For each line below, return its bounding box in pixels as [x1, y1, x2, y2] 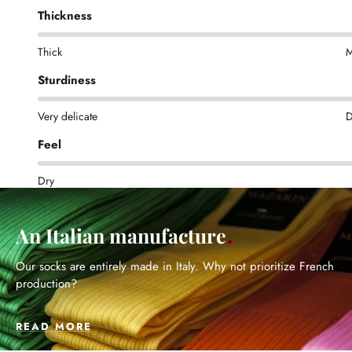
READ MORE [16, 318, 92, 334]
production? [16, 274, 77, 292]
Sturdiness [38, 71, 96, 89]
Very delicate [38, 108, 97, 124]
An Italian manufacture [16, 222, 226, 248]
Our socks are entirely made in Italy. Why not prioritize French [16, 257, 334, 275]
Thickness [38, 6, 92, 24]
